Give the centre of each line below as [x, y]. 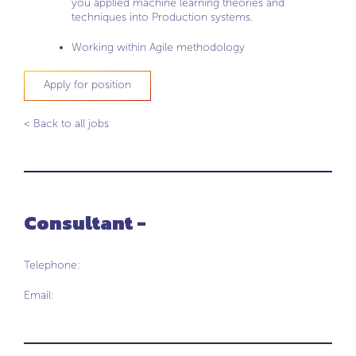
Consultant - [85, 223]
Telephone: [52, 265]
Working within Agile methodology [158, 47]
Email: [39, 295]
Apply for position [87, 85]
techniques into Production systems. [162, 17]
